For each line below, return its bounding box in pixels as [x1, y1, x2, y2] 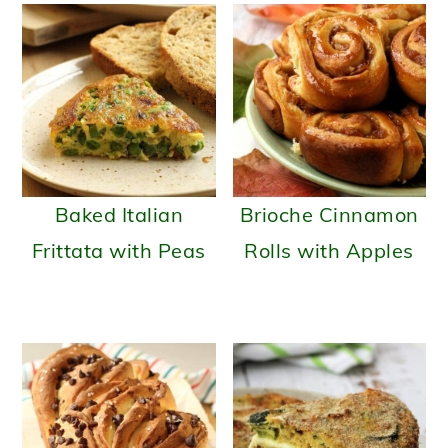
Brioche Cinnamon [239, 202, 419, 228]
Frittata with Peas [31, 238, 206, 264]
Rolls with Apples [244, 238, 414, 264]
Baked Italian [54, 202, 184, 228]
